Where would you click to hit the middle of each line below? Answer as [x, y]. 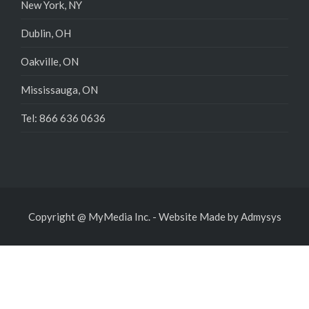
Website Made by [199, 216]
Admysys [261, 216]
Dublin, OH [46, 33]
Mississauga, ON [59, 89]
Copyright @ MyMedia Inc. [89, 216]
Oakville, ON [50, 61]
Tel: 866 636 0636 [63, 118]
